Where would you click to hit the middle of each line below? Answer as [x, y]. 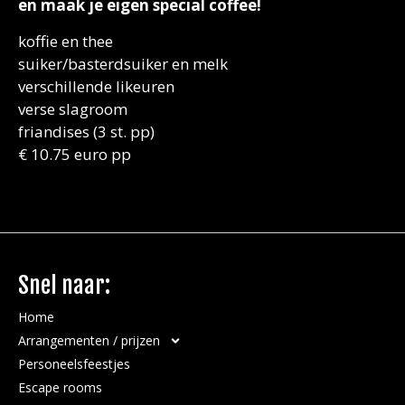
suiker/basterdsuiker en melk [123, 63]
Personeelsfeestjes [74, 363]
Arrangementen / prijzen [89, 340]
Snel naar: [64, 285]
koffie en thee [66, 41]
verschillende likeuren [96, 86]
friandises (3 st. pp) [86, 131]
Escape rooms [60, 387]
